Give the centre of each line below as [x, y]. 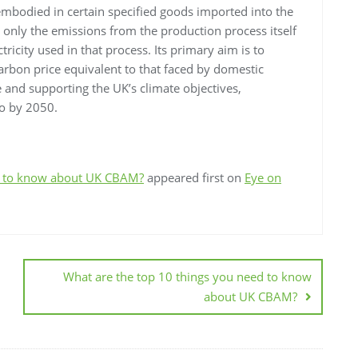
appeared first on [194, 177]
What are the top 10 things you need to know [187, 276]
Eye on [263, 177]
